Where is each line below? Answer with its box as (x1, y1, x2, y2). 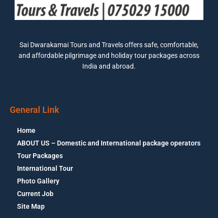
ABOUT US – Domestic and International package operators (17, 139, 200, 147)
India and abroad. (82, 62, 136, 70)
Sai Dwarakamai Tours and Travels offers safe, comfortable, (19, 40, 199, 49)
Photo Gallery (17, 177, 59, 185)
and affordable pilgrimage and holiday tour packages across (18, 51, 200, 59)
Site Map (17, 202, 45, 210)
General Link (10, 104, 59, 115)
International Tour (17, 164, 73, 172)
